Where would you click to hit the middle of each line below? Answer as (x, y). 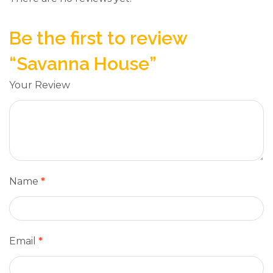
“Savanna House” (83, 64)
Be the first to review (98, 38)
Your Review (40, 85)
